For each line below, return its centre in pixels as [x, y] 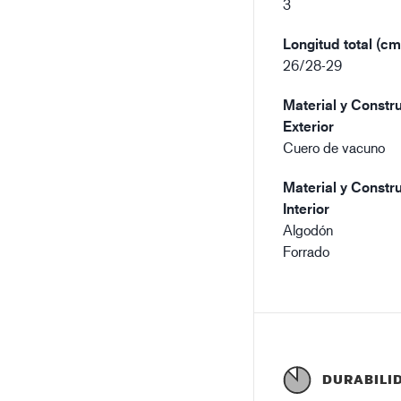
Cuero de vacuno [334, 147]
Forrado [307, 251]
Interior [307, 209]
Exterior [309, 126]
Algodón [308, 230]
